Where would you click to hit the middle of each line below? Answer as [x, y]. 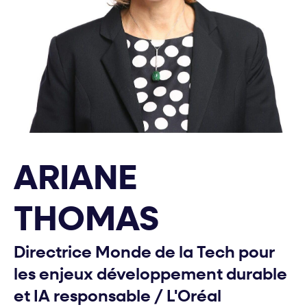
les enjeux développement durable [150, 275]
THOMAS [86, 221]
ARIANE [75, 180]
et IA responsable [84, 297]
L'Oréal [192, 297]
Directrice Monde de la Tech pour [144, 253]
